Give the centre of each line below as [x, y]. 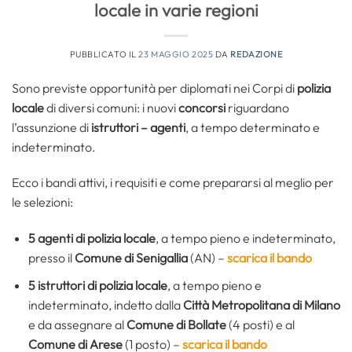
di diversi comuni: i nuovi [111, 107]
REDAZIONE [257, 54]
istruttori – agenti [138, 127]
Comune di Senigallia [131, 258]
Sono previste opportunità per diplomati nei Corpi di [154, 88]
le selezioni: [42, 202]
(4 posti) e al [260, 324]
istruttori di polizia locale [102, 285]
